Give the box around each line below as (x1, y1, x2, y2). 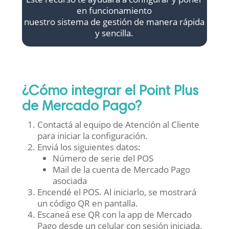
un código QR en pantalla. (37, 197, 138, 209)
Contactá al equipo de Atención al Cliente (37, 118, 199, 130)
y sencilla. (95, 27, 134, 39)
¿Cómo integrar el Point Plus (21, 84, 198, 99)
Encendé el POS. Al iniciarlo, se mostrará (37, 186, 196, 198)
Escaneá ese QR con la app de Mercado (37, 208, 192, 220)
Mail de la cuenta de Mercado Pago (52, 163, 190, 175)
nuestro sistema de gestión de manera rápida (24, 16, 205, 28)
